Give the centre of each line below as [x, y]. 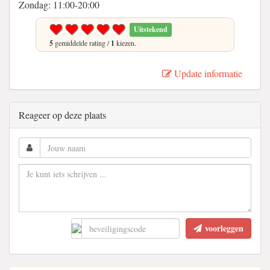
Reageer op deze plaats [62, 115]
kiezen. [125, 43]
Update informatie [207, 73]
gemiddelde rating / [82, 43]
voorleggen [224, 228]
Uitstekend [151, 29]
